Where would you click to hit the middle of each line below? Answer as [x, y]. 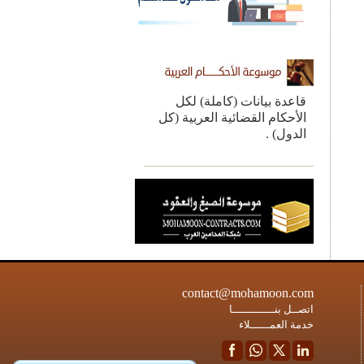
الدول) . [286, 133]
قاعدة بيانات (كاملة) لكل [241, 101]
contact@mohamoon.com [247, 292]
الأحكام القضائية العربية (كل [232, 117]
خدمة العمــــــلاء [276, 324]
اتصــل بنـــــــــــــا [271, 309]
